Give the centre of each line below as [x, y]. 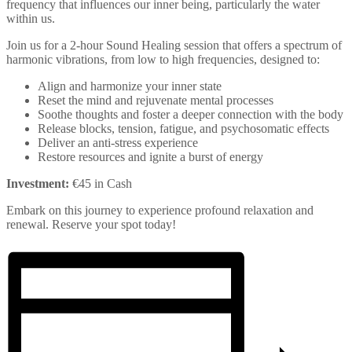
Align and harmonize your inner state [130, 86]
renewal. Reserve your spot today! [91, 224]
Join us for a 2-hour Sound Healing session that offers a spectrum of [174, 45]
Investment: [38, 183]
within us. [31, 18]
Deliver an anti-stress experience [118, 142]
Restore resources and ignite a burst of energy [150, 156]
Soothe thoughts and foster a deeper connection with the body [191, 114]
